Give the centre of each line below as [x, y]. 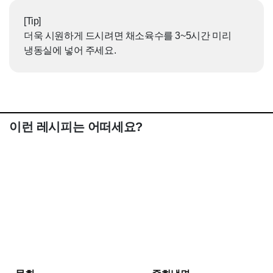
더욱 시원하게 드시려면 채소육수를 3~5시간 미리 [128, 36]
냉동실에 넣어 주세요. [70, 51]
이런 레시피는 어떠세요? [76, 127]
